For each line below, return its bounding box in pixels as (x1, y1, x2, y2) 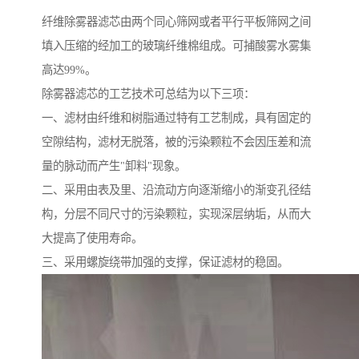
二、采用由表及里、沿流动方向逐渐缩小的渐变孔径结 (42, 184, 311, 197)
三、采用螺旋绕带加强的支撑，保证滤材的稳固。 (42, 256, 288, 269)
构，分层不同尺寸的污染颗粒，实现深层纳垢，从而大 (42, 208, 311, 221)
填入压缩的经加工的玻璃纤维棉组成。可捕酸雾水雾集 (42, 39, 311, 53)
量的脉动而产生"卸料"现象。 (42, 159, 186, 173)
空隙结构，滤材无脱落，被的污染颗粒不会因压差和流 (42, 135, 311, 149)
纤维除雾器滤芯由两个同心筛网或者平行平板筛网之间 (42, 15, 311, 29)
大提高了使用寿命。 (42, 232, 143, 245)
